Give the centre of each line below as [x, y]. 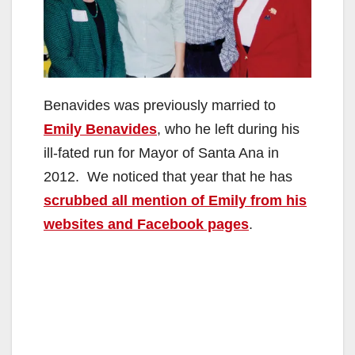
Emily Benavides [100, 130]
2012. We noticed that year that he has [168, 177]
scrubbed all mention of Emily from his [175, 201]
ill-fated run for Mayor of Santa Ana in [161, 153]
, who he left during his [228, 130]
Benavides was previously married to [160, 106]
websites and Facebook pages [146, 225]
